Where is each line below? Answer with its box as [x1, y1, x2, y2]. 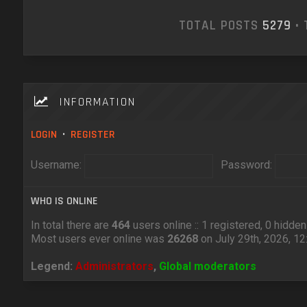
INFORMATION [49, 95, 136, 110]
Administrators [75, 260, 153, 273]
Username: [30, 158, 82, 172]
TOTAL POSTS [178, 17, 262, 34]
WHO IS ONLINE [30, 194, 98, 208]
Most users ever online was [30, 232, 167, 245]
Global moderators [158, 260, 256, 273]
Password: [220, 158, 272, 172]
